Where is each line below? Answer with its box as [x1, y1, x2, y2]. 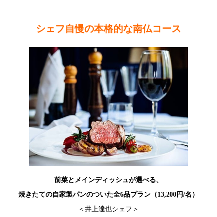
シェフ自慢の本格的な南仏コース [36, 23, 181, 34]
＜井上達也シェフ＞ [78, 205, 139, 213]
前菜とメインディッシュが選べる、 [54, 176, 163, 184]
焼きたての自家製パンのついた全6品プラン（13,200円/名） [18, 190, 199, 198]
